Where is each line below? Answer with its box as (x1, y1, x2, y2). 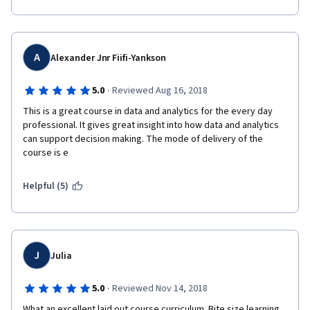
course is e (23, 146, 69, 160)
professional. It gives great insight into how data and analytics (23, 118, 279, 132)
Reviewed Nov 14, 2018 (111, 282, 208, 295)
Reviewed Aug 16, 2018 (111, 84, 208, 98)
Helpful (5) (23, 179, 69, 193)
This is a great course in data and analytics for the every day (23, 104, 273, 118)
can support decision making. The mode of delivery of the (23, 132, 263, 146)
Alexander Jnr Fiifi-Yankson (51, 51, 166, 65)
